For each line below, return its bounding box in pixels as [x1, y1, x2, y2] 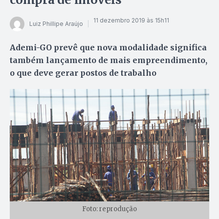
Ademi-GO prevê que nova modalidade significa [10, 42, 207, 52]
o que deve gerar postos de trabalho [10, 67, 156, 78]
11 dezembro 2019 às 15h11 [93, 17, 169, 24]
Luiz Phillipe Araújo [29, 20, 83, 28]
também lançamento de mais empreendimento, [10, 55, 207, 65]
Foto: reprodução [82, 204, 137, 213]
